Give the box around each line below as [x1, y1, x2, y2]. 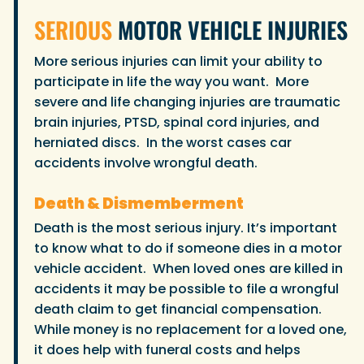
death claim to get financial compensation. [34, 300, 325, 319]
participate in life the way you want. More [34, 72, 309, 92]
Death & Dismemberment [34, 192, 244, 214]
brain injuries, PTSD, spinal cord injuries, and [34, 113, 319, 132]
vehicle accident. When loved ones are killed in [34, 259, 343, 279]
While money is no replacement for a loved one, [34, 320, 347, 340]
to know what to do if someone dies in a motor [34, 239, 342, 258]
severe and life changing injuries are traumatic [34, 93, 340, 112]
